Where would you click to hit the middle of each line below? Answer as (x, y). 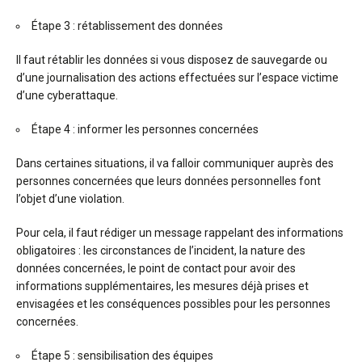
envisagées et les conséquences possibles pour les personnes (173, 304)
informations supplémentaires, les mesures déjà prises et (162, 286)
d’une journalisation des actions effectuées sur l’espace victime (177, 78)
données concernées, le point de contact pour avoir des (156, 268)
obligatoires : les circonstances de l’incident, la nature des (161, 250)
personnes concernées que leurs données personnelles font (168, 181)
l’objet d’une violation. (72, 199)
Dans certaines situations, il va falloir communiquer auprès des (175, 163)
